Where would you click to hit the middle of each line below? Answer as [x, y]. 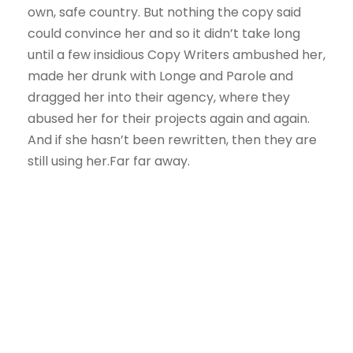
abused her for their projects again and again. [169, 118]
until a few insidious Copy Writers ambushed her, [176, 54]
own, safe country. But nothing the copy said [164, 12]
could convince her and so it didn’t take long [164, 33]
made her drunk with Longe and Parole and [160, 76]
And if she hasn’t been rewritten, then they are [172, 139]
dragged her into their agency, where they [159, 97]
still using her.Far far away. [109, 161]
